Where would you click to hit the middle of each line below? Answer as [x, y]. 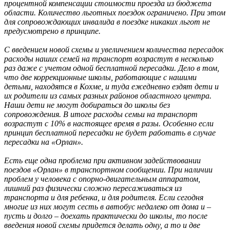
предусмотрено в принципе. [52, 31]
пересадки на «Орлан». [44, 142]
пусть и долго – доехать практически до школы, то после [106, 216]
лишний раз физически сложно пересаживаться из [93, 188]
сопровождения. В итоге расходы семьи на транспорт [101, 114]
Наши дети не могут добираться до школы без [87, 105]
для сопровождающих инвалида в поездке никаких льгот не [107, 22]
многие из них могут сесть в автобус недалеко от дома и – [108, 207]
